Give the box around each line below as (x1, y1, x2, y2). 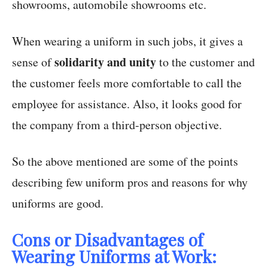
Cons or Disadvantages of (12, 229, 203, 251)
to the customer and (156, 54, 255, 71)
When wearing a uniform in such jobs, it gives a (12, 33, 243, 50)
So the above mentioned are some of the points (12, 153, 238, 170)
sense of (12, 54, 54, 71)
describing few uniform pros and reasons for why (12, 174, 248, 191)
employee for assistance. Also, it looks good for (12, 96, 242, 112)
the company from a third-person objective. (12, 117, 222, 133)
